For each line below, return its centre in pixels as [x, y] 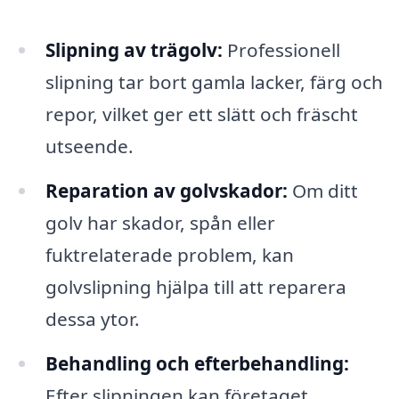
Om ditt [322, 190]
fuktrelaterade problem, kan [169, 254]
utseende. [89, 146]
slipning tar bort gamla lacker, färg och [214, 81]
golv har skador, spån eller [160, 222]
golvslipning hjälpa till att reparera [195, 286]
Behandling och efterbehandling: [197, 363]
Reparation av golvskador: [166, 190]
